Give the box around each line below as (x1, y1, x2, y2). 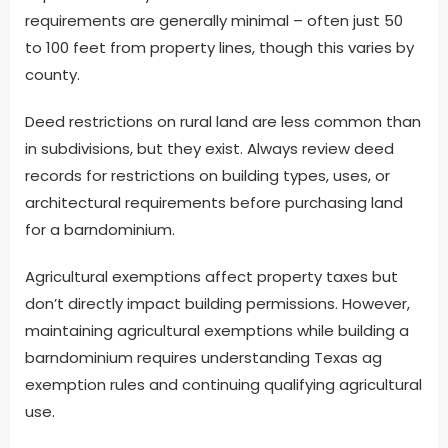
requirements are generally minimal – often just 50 (25, 9, 403, 31)
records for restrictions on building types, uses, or (25, 164, 390, 186)
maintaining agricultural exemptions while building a (25, 319, 409, 341)
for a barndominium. (25, 218, 175, 240)
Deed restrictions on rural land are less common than (25, 110, 421, 132)
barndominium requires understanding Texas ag (25, 346, 382, 368)
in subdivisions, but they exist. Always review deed (25, 137, 394, 159)
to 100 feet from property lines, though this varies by (25, 36, 414, 58)
